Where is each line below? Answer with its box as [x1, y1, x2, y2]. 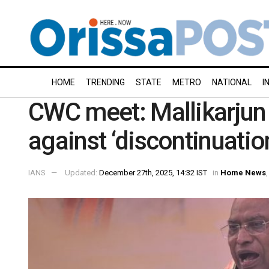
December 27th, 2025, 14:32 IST [99, 168, 207, 177]
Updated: [65, 168, 99, 177]
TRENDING [86, 77, 125, 87]
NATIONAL [212, 77, 252, 87]
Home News [220, 168, 266, 177]
